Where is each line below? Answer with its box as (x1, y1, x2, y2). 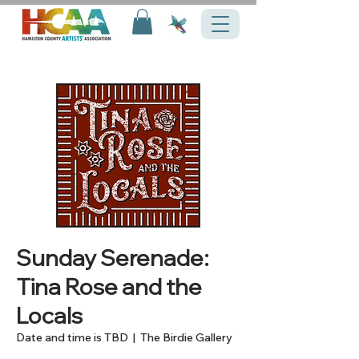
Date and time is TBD (16, 330, 128, 345)
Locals (16, 301, 83, 330)
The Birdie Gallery (140, 330, 232, 345)
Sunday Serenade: (16, 244, 209, 272)
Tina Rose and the (16, 272, 202, 301)
